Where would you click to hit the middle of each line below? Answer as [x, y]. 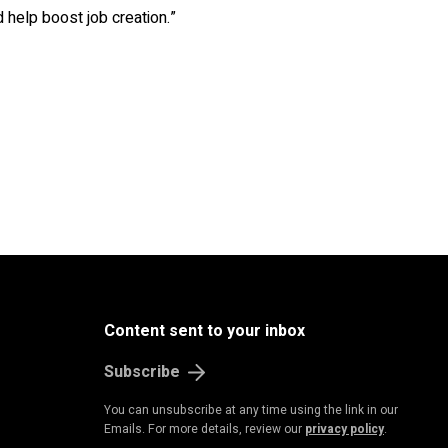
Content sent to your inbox [204, 331]
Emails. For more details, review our [204, 429]
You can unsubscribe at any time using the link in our [251, 410]
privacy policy [344, 429]
